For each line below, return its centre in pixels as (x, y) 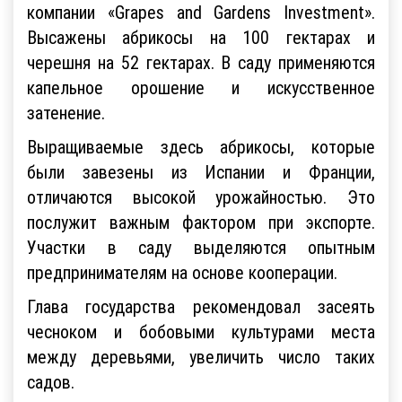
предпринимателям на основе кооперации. (182, 272)
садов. (51, 381)
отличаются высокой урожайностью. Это (201, 197)
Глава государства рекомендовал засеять (201, 306)
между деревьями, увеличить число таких (201, 356)
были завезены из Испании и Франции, (201, 171)
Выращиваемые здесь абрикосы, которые (201, 146)
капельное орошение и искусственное (201, 87)
